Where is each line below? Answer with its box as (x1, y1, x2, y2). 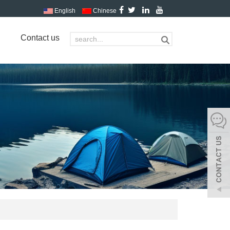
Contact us (21, 33, 60, 42)
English (53, 7, 75, 14)
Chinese (91, 7, 117, 14)
